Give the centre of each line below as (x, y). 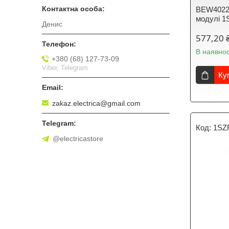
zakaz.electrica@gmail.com (96, 103)
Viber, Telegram (65, 67)
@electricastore (78, 138)
